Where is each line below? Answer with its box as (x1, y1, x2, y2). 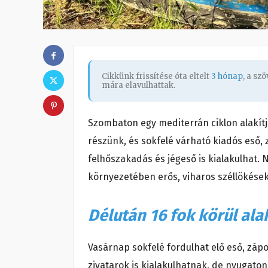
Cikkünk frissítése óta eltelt (102, 71, 211, 82)
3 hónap (211, 71, 243, 82)
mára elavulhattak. (102, 80, 175, 91)
